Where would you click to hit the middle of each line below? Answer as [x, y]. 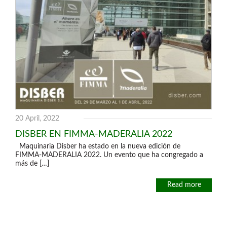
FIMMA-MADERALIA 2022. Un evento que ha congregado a [109, 155]
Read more [184, 185]
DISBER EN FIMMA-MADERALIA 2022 [94, 134]
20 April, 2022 [37, 119]
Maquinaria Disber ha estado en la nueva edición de [98, 146]
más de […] [32, 164]
